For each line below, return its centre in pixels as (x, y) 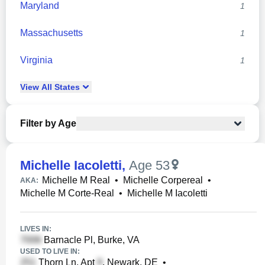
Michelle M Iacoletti (167, 193)
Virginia (36, 60)
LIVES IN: (36, 229)
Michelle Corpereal (163, 180)
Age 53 (149, 165)
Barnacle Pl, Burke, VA (91, 240)
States (66, 87)
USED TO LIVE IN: (50, 251)
